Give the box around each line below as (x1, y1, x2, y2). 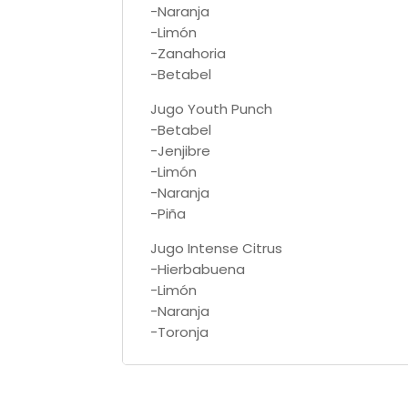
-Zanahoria (150, 43, 227, 63)
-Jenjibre (150, 140, 211, 160)
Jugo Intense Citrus (150, 238, 283, 258)
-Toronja (150, 321, 209, 342)
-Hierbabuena (150, 259, 246, 279)
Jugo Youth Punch (150, 98, 273, 118)
